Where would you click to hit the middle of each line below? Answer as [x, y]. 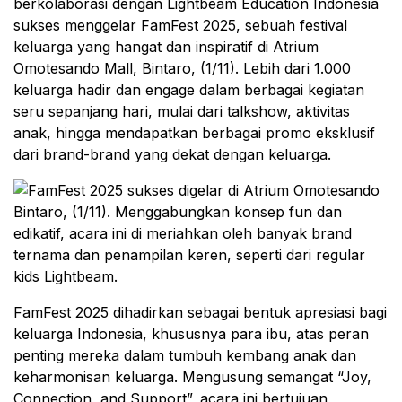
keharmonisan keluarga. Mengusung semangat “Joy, [192, 377]
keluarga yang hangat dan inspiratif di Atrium [166, 47]
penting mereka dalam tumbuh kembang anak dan [185, 355]
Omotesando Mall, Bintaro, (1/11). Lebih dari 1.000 [182, 68]
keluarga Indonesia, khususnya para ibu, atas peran [191, 334]
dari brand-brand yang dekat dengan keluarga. [172, 154]
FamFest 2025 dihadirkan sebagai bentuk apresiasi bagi [200, 312]
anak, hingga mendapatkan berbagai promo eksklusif [194, 133]
